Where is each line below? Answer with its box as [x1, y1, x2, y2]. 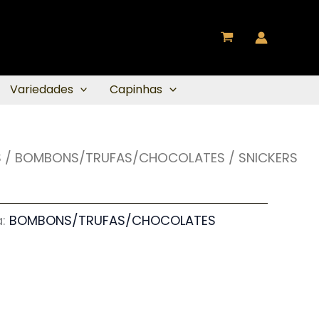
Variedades [9, 81, 73, 98]
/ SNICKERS [225, 149, 298, 167]
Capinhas [110, 81, 163, 98]
